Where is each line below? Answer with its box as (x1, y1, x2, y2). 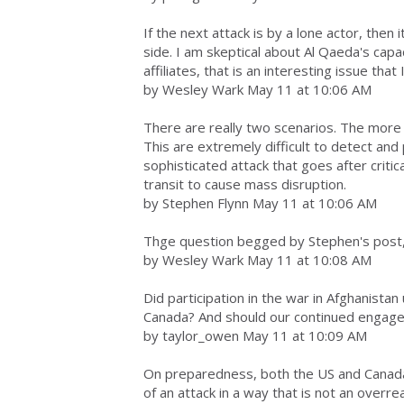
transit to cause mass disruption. (143, 175, 346, 193)
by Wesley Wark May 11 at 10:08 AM (143, 251, 372, 269)
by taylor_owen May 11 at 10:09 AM (143, 326, 367, 344)
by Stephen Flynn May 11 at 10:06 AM (143, 194, 377, 212)
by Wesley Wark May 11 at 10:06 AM (143, 80, 372, 98)
